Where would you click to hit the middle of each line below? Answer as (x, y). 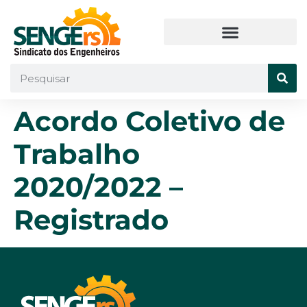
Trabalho (77, 154)
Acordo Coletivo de (149, 121)
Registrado (91, 220)
